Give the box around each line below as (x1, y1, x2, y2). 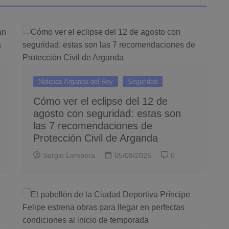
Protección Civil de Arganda (33, 132, 158, 144)
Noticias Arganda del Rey (38, 77, 113, 85)
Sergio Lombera (43, 151, 95, 159)
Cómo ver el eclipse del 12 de (33, 95, 168, 107)
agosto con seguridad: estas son (33, 107, 181, 119)
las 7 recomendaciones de (33, 120, 152, 131)
